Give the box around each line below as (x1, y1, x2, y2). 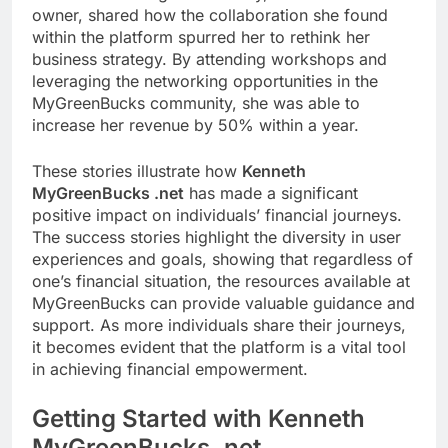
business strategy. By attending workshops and (32, 48, 387, 69)
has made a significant (184, 182, 358, 203)
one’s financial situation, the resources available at (32, 270, 410, 291)
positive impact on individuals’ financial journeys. (32, 204, 402, 225)
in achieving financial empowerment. (32, 358, 308, 379)
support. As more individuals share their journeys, (32, 314, 406, 335)
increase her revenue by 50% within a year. (32, 114, 359, 135)
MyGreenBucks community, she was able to (32, 92, 360, 113)
